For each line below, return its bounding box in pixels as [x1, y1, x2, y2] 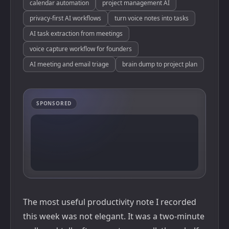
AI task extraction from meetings [30, 29, 123, 38]
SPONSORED [36, 100, 72, 107]
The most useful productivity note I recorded [23, 196, 196, 208]
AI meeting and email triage [30, 60, 109, 68]
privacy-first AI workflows [30, 14, 101, 22]
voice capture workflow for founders [30, 44, 132, 53]
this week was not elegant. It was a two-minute [23, 211, 204, 222]
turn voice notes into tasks [114, 14, 189, 22]
